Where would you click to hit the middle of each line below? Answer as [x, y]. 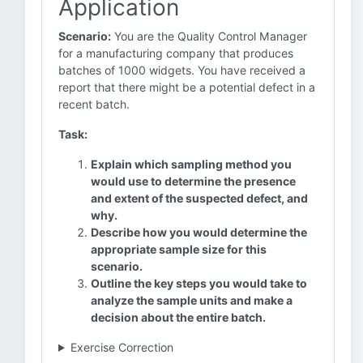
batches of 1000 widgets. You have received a [182, 70]
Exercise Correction [122, 347]
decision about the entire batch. [178, 317]
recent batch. [94, 104]
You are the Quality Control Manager [209, 36]
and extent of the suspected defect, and [199, 198]
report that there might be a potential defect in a [187, 87]
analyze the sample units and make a [192, 300]
